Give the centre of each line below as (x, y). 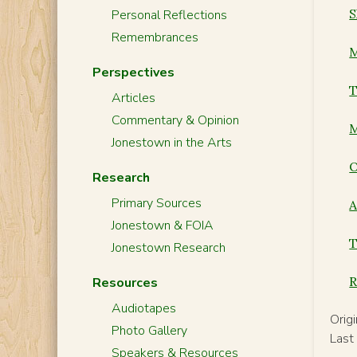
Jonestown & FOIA (162, 226)
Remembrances (155, 37)
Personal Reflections (169, 15)
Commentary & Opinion (175, 120)
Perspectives (133, 73)
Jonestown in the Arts (171, 143)
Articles (133, 98)
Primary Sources (156, 203)
